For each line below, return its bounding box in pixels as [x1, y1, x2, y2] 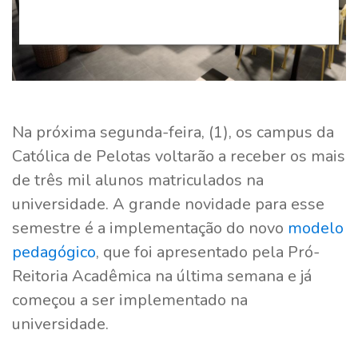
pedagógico [12, 241, 96, 264]
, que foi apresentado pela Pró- [96, 241, 320, 264]
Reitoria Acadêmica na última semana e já [12, 265, 312, 288]
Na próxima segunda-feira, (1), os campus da [12, 121, 334, 144]
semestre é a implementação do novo [12, 217, 288, 240]
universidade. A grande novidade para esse [12, 193, 324, 216]
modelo [288, 217, 344, 240]
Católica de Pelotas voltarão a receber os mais [12, 145, 345, 168]
